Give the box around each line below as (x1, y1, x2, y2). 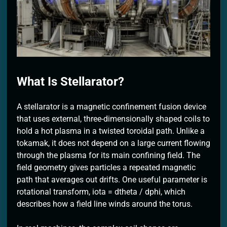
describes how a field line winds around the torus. (17, 199, 193, 209)
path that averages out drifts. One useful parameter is (17, 175, 207, 185)
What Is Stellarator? (17, 74, 124, 89)
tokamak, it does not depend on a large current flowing (17, 138, 210, 148)
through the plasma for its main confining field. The (17, 150, 200, 161)
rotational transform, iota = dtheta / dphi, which (17, 187, 185, 197)
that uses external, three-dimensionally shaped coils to (17, 114, 210, 124)
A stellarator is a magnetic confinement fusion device (17, 102, 206, 112)
